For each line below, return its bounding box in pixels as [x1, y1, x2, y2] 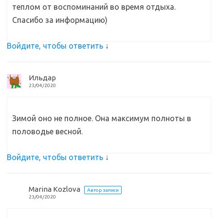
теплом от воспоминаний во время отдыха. [12, 2, 176, 12]
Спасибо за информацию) [12, 16, 108, 25]
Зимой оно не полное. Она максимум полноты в [12, 114, 191, 123]
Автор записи [87, 187, 119, 193]
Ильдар [29, 73, 56, 82]
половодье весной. [12, 127, 83, 136]
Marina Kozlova [29, 185, 80, 194]
